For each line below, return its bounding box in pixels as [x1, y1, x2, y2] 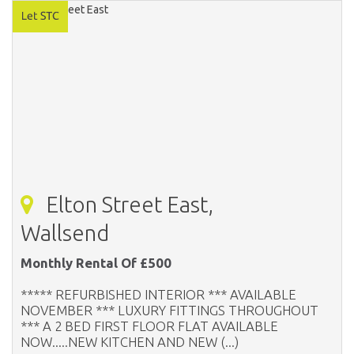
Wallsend [21, 220, 109, 245]
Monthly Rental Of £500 [21, 254, 171, 270]
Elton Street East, [41, 191, 213, 217]
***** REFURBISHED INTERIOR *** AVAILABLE [21, 286, 296, 302]
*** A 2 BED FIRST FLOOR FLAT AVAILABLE [21, 318, 278, 333]
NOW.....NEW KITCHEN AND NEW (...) [21, 333, 239, 349]
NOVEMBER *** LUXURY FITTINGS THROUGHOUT [21, 302, 318, 318]
